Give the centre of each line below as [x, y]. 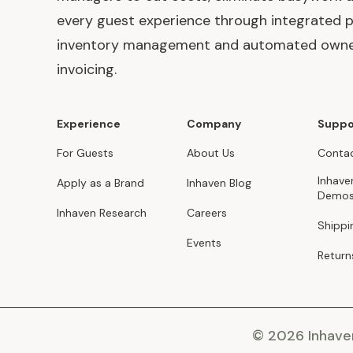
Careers [207, 213]
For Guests [85, 153]
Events [204, 243]
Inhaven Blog [219, 183]
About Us [211, 153]
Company [214, 124]
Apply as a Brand [100, 183]
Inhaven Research [102, 213]
